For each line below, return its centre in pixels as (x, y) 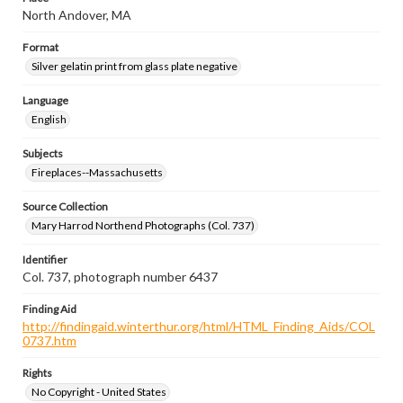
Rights (37, 373)
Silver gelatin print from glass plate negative (134, 66)
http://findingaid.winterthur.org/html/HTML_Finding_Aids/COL (199, 326)
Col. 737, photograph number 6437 (120, 277)
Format (40, 47)
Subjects (43, 153)
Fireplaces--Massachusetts (97, 172)
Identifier (45, 260)
